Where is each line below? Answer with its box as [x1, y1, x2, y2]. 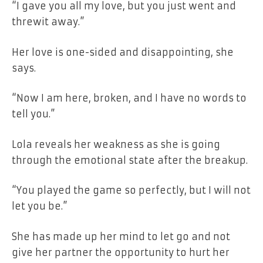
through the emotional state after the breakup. [12, 154, 248, 166]
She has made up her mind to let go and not [12, 230, 230, 242]
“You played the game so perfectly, [12, 184, 187, 197]
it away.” [42, 16, 85, 28]
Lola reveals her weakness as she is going [12, 138, 220, 150]
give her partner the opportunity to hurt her [12, 246, 230, 258]
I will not [208, 184, 251, 197]
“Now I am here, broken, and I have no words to [12, 92, 247, 104]
